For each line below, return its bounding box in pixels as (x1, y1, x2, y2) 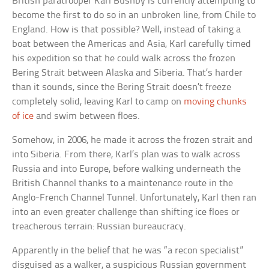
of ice (12, 111, 34, 122)
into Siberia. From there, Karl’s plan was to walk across (12, 150, 241, 160)
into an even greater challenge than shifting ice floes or (12, 207, 240, 218)
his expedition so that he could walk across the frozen (12, 53, 236, 64)
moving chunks (184, 97, 247, 107)
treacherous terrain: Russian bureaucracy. (12, 222, 187, 232)
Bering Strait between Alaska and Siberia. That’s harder (12, 68, 243, 79)
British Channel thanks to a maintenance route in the (12, 178, 234, 189)
